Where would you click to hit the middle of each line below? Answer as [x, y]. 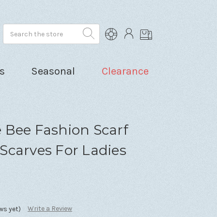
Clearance [125, 71]
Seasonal [53, 71]
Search [14, 29]
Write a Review [50, 208]
